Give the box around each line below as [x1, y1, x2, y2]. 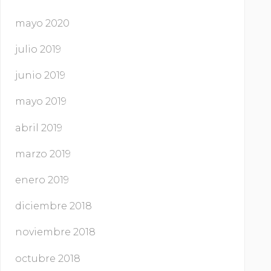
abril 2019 [15, 122, 62, 134]
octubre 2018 [15, 252, 80, 264]
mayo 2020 [15, 17, 70, 29]
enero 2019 [15, 174, 69, 186]
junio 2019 [15, 70, 65, 82]
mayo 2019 [15, 96, 67, 108]
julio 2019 [15, 44, 61, 56]
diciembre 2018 [15, 200, 92, 212]
